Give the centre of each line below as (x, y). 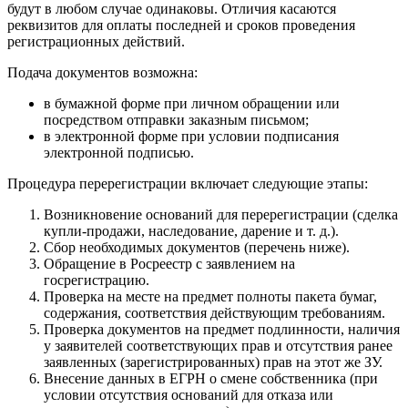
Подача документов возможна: (102, 72)
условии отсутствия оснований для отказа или (189, 394)
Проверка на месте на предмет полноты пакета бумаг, (210, 296)
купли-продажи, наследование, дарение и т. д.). (191, 230)
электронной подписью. (119, 152)
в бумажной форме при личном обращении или (192, 103)
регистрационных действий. (96, 41)
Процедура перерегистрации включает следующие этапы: (188, 183)
